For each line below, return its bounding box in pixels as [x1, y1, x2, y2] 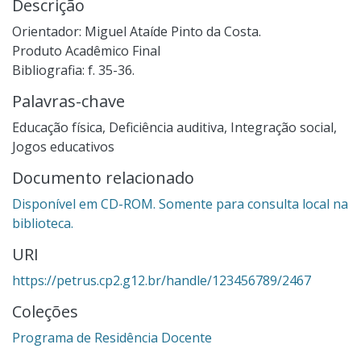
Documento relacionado [12, 166, 194, 189]
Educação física [12, 118, 102, 136]
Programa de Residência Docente [12, 328, 212, 346]
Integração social [230, 118, 334, 136]
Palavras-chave [12, 89, 125, 112]
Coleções [12, 300, 78, 322]
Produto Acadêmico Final [12, 41, 160, 60]
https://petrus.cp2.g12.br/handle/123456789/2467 [12, 271, 311, 289]
